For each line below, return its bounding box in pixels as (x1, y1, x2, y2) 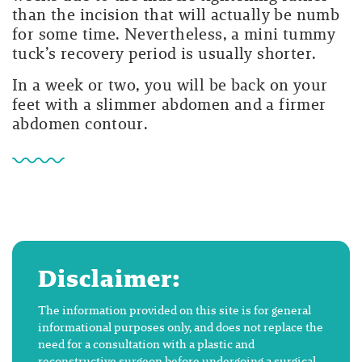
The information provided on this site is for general (38, 301, 311, 318)
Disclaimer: (38, 261, 182, 296)
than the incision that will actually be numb (12, 3, 340, 26)
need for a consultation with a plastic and (38, 335, 255, 352)
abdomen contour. (12, 112, 149, 135)
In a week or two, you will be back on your (12, 74, 328, 96)
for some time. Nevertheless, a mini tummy (12, 23, 335, 45)
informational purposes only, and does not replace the (38, 318, 323, 335)
